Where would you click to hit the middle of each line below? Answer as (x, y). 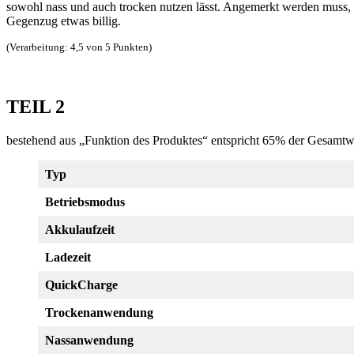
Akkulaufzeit (80, 229)
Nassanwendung (89, 340)
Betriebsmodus (85, 201)
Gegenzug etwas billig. (64, 21)
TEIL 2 (36, 106)
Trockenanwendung (99, 312)
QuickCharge (81, 284)
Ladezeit (68, 257)
